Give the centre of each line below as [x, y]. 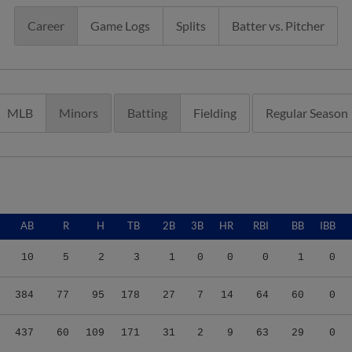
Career [46, 26]
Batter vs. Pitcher [278, 26]
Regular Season [306, 113]
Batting [147, 113]
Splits [191, 26]
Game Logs [120, 26]
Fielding [214, 113]
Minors [78, 113]
